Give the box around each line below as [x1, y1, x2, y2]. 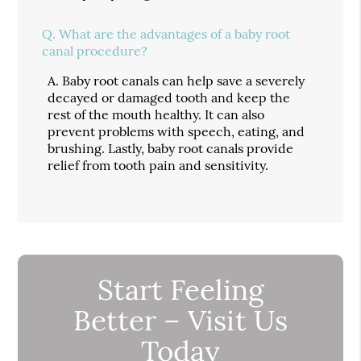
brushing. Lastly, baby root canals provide [48, 139, 294, 156]
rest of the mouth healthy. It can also [48, 106, 265, 122]
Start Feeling [97, 271, 263, 308]
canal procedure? [42, 42, 148, 59]
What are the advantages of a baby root [59, 25, 291, 42]
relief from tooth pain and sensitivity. [48, 156, 269, 173]
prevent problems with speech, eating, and [48, 122, 305, 139]
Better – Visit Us [73, 301, 288, 338]
